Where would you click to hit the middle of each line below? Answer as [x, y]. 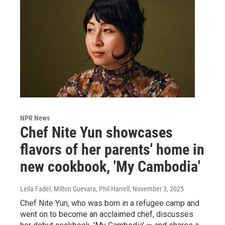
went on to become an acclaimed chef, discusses [107, 214]
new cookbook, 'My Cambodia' [110, 166]
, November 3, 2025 [157, 189]
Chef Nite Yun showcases [96, 132]
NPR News [35, 118]
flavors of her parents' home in [112, 149]
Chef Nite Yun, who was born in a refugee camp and [110, 203]
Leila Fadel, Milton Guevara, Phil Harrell [75, 189]
